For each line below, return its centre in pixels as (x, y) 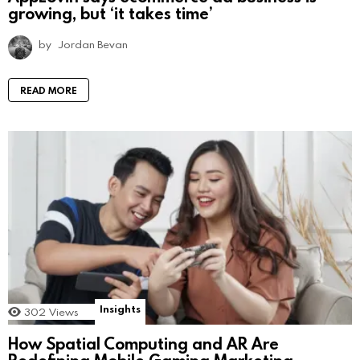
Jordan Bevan (93, 44)
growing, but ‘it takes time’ (110, 12)
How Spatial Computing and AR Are (143, 344)
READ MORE (49, 90)
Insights (120, 308)
